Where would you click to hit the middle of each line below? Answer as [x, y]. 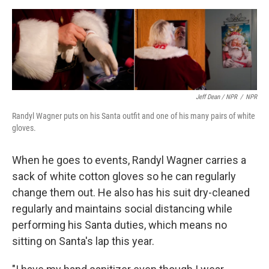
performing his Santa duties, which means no [119, 225]
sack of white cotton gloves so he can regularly [124, 177]
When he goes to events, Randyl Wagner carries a [129, 160]
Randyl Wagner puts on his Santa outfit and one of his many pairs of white [134, 116]
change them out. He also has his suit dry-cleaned [131, 193]
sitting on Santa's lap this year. [83, 241]
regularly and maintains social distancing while [122, 209]
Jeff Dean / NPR [216, 97]
